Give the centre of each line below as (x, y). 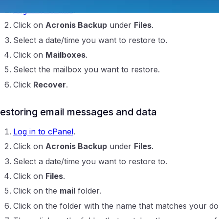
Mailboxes (65, 55)
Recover (49, 84)
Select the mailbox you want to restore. (86, 70)
